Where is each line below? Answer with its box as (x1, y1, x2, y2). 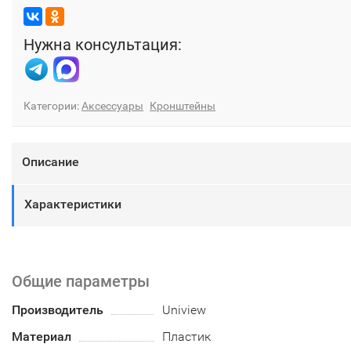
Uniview (162, 302, 207, 318)
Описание (22, 154, 79, 170)
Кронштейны (150, 100, 215, 113)
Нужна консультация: (24, 35, 182, 55)
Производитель (12, 302, 103, 318)
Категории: (24, 100, 81, 113)
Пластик (162, 329, 212, 345)
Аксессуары (81, 100, 143, 113)
